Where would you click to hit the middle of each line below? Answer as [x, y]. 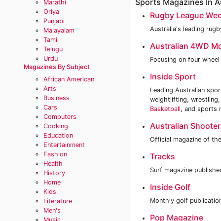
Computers [60, 117]
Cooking [56, 126]
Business [56, 98]
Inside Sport [173, 76]
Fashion [55, 154]
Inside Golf [170, 187]
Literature [58, 201]
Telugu [53, 49]
